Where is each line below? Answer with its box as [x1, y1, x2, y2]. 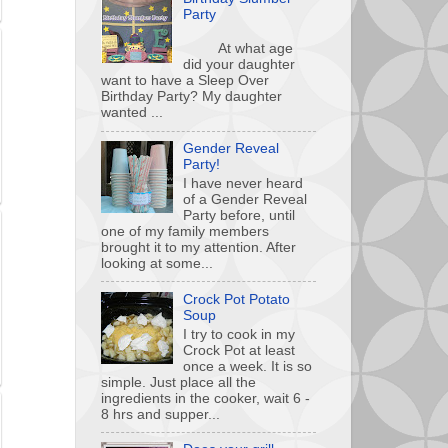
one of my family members [101, 223, 269, 239]
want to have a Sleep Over [101, 73, 269, 89]
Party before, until [183, 207, 296, 223]
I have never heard [183, 175, 304, 191]
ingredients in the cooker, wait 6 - [101, 390, 310, 406]
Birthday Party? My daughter [101, 89, 282, 105]
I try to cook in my [183, 326, 296, 342]
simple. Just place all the [101, 374, 256, 390]
